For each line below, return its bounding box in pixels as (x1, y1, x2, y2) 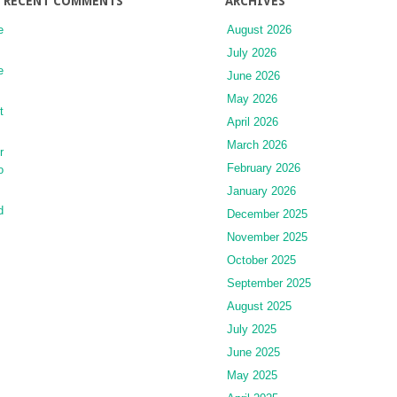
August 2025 (227, 300, 292, 314)
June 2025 (227, 346, 280, 360)
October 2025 (227, 253, 296, 268)
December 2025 (227, 207, 307, 222)
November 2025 (227, 230, 307, 245)
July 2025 (227, 323, 276, 337)
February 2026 (227, 161, 300, 175)
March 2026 (227, 138, 287, 152)
